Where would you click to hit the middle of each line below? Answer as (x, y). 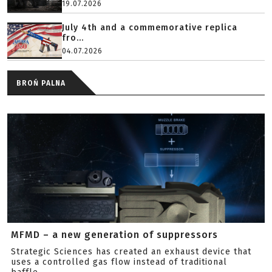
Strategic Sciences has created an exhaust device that (131, 252)
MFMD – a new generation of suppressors (114, 235)
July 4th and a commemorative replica (150, 28)
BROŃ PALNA (41, 83)
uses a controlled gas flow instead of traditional (119, 262)
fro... (73, 38)
